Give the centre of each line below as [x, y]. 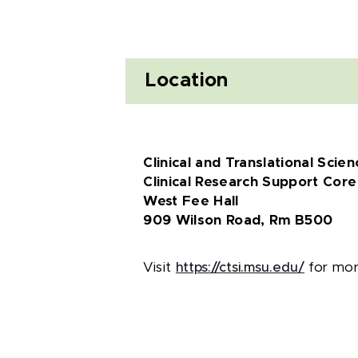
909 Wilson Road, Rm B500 [232, 221]
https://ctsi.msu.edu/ [240, 268]
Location [181, 81]
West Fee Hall [185, 201]
